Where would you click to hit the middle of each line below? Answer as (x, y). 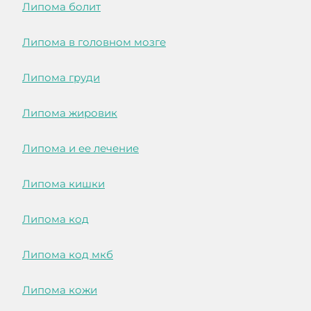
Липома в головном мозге (94, 42)
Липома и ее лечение (81, 149)
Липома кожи (60, 290)
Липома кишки (64, 184)
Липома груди (61, 78)
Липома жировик (70, 113)
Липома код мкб (68, 255)
